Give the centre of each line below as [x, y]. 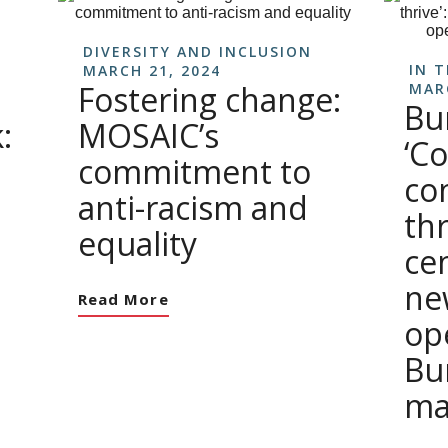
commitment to [194, 171]
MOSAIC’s [148, 135]
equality [137, 243]
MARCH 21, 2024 [152, 70]
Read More [123, 299]
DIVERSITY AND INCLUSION [197, 51]
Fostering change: [209, 99]
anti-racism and [193, 207]
